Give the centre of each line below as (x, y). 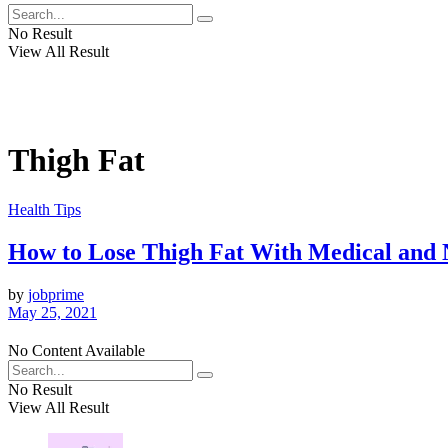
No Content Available (76, 350)
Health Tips (44, 209)
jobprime (56, 294)
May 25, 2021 (52, 312)
